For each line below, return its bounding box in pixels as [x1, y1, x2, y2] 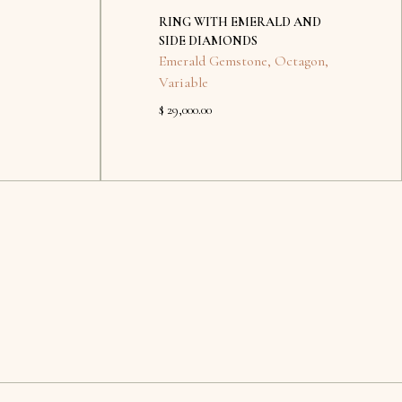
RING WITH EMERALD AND [159, 14, 321, 30]
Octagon [275, 52, 325, 70]
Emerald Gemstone [159, 52, 267, 70]
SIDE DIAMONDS [159, 33, 258, 48]
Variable [159, 74, 208, 92]
